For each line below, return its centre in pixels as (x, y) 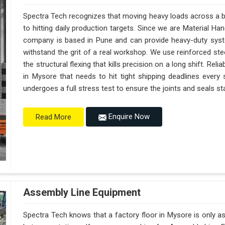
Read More (54, 117)
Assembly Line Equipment (82, 193)
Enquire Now (128, 117)
